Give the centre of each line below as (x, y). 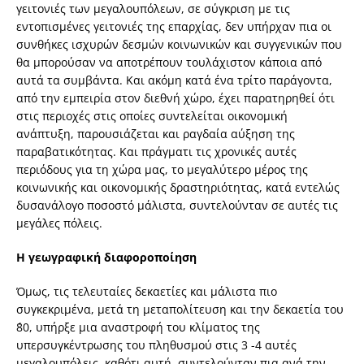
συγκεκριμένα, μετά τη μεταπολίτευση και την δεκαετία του (180, 310)
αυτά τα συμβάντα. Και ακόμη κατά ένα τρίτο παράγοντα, (174, 80)
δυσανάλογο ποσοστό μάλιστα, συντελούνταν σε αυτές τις (177, 206)
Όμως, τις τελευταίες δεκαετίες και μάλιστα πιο (147, 292)
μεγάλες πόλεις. (59, 223)
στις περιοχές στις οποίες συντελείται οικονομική (152, 116)
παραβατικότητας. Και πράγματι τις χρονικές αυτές (156, 152)
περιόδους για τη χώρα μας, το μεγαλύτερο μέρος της (162, 170)
